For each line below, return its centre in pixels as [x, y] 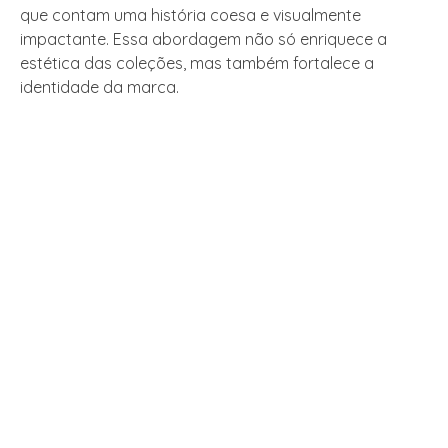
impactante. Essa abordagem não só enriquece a [203, 39]
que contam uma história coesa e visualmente [190, 15]
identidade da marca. [99, 87]
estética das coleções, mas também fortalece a [197, 63]
